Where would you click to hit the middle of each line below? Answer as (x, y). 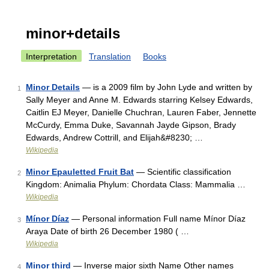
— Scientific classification (183, 172)
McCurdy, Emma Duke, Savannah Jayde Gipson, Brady (131, 125)
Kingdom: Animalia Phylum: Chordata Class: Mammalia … (136, 184)
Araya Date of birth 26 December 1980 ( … (107, 231)
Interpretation (51, 56)
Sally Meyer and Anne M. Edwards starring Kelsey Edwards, (139, 100)
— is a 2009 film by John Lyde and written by (166, 87)
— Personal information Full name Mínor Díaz (157, 219)
